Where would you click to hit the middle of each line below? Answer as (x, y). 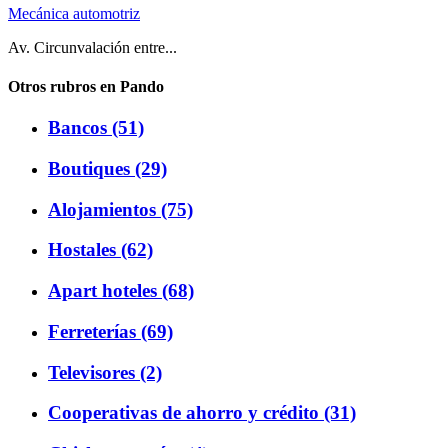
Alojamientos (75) (120, 209)
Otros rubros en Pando (86, 86)
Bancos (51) (96, 128)
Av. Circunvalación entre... (92, 47)
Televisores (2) (105, 372)
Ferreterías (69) (110, 331)
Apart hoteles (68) (121, 291)
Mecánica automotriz (74, 13)
